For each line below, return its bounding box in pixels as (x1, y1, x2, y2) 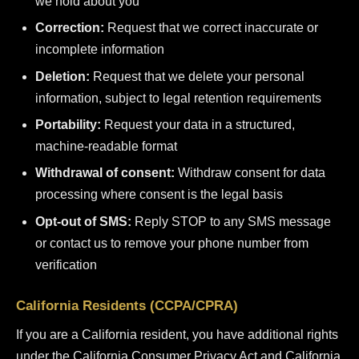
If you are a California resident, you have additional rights (16, 327, 338, 341)
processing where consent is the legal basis (35, 188, 283, 202)
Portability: (35, 118, 101, 132)
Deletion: (35, 69, 90, 83)
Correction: (35, 21, 104, 35)
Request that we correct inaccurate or (104, 21, 318, 35)
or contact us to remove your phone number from (35, 236, 309, 250)
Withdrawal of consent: (35, 166, 175, 180)
